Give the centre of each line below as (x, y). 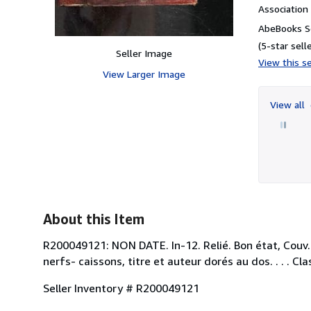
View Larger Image (144, 74)
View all (289, 104)
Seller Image (144, 53)
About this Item (94, 219)
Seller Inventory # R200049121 (121, 288)
